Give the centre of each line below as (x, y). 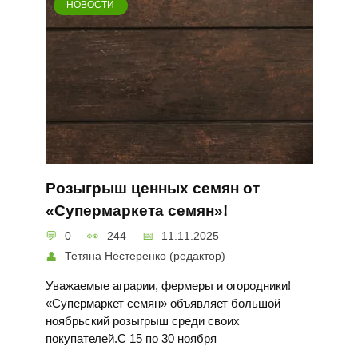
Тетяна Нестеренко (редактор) (145, 256)
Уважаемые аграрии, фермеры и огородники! (168, 286)
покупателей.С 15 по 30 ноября (131, 339)
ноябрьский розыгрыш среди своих (142, 321)
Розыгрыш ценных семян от (152, 188)
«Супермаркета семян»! (136, 210)
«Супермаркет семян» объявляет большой (163, 304)
